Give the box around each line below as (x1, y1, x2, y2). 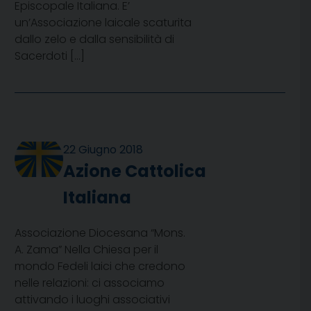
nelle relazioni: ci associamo (15, 275, 165, 292)
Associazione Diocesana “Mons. (15, 225, 185, 242)
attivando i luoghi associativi (15, 292, 170, 308)
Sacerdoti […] (15, 48, 85, 65)
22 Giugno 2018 (63, 142, 144, 158)
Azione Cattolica (63, 160, 207, 183)
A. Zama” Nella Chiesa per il (15, 242, 158, 258)
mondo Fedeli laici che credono (15, 258, 185, 275)
